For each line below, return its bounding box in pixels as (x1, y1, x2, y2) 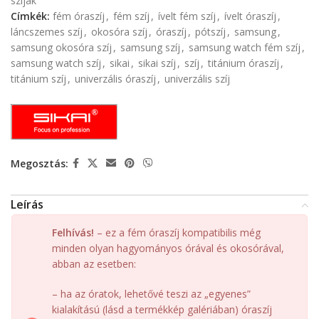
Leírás (11, 197, 43, 213)
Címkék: (11, 9, 50, 23)
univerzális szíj (164, 72, 230, 86)
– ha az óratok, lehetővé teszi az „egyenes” (52, 287, 251, 301)
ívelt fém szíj (158, 9, 216, 23)
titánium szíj (11, 72, 66, 86)
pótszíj (195, 25, 226, 39)
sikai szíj (138, 56, 176, 70)
